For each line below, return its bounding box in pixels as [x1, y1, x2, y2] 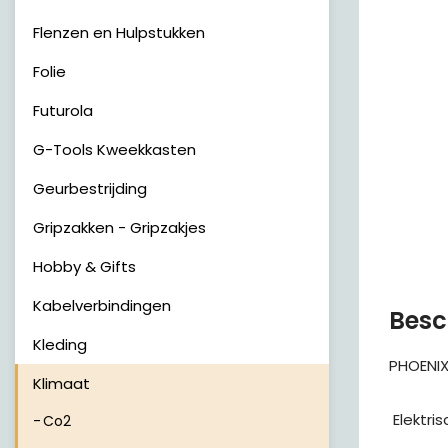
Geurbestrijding [33, 178, 147, 199]
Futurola [33, 100, 93, 121]
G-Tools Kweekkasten [33, 139, 196, 160]
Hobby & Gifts [33, 256, 136, 277]
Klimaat [33, 373, 90, 394]
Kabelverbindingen [33, 295, 171, 316]
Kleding [33, 334, 87, 355]
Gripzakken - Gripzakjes [33, 217, 206, 238]
